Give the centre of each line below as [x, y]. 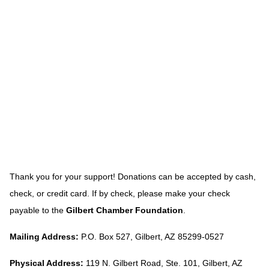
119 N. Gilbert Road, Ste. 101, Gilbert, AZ [163, 263]
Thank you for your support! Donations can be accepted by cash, [133, 177]
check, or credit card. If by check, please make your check [120, 193]
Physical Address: [47, 263]
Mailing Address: [44, 237]
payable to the [38, 210]
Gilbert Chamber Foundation [125, 210]
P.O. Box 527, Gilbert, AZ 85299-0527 [151, 237]
